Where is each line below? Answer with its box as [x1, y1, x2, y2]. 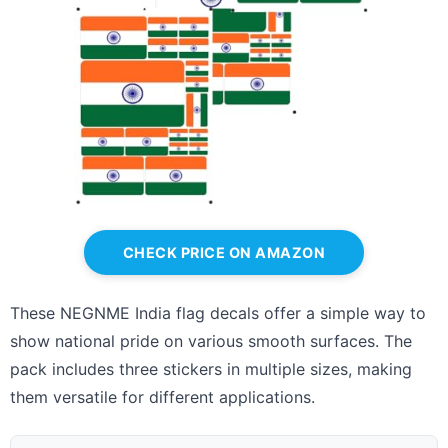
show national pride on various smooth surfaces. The [10, 331, 412, 352]
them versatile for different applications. [10, 387, 315, 408]
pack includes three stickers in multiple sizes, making [10, 359, 412, 380]
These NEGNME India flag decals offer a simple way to [10, 303, 426, 324]
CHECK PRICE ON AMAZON [122, 244, 326, 262]
